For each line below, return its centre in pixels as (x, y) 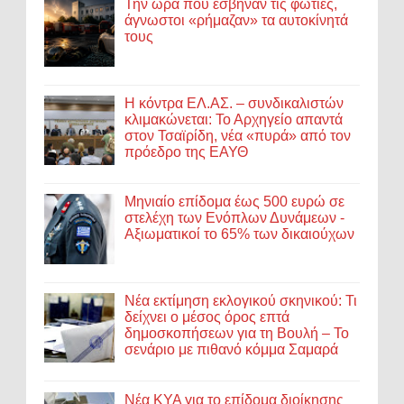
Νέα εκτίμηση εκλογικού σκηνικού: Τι (241, 301)
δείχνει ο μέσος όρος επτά (207, 317)
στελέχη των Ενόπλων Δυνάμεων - (235, 218)
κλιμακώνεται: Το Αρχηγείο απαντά (234, 119)
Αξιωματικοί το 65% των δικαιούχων (240, 234)
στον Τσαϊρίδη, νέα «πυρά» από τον (238, 135)
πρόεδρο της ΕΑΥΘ (187, 151)
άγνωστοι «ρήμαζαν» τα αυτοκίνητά (237, 21)
